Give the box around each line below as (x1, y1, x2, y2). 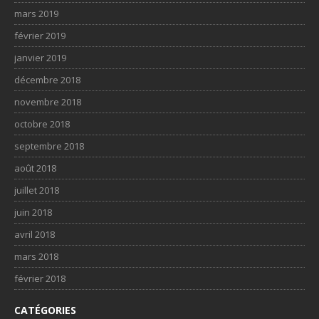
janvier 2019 (14, 51, 66, 64)
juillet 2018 (14, 183, 59, 197)
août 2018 (14, 161, 56, 174)
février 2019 (14, 28, 66, 42)
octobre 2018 (14, 117, 70, 130)
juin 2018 (14, 205, 52, 219)
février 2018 (14, 271, 66, 285)
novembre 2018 (14, 95, 81, 108)
